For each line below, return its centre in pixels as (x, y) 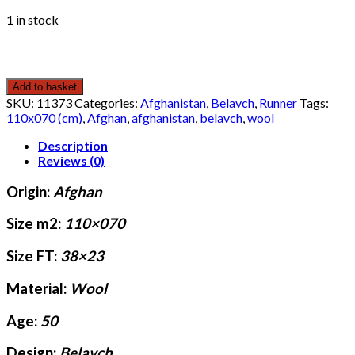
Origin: (28, 191)
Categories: (107, 103)
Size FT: (32, 256)
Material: (36, 288)
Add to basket (45, 87)
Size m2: (34, 224)
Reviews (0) (71, 160)
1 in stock (32, 19)
